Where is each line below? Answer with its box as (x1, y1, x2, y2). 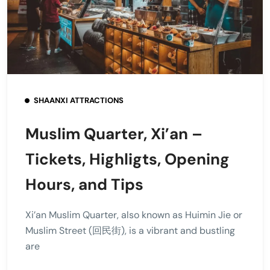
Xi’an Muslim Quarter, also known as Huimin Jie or (25, 208, 242, 221)
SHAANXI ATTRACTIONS (34, 95, 124, 105)
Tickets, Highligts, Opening (25, 148, 230, 169)
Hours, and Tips (25, 174, 143, 195)
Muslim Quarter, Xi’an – (25, 123, 202, 144)
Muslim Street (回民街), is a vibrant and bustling (25, 224, 235, 237)
